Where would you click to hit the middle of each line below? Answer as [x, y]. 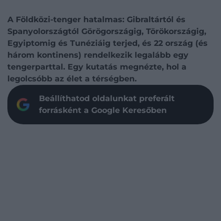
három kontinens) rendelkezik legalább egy [98, 55]
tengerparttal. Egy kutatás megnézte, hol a [97, 67]
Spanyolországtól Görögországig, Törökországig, [107, 31]
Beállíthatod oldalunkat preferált [107, 98]
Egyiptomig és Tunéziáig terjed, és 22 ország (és [108, 43]
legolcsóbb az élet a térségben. [72, 79]
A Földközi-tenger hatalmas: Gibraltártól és [96, 19]
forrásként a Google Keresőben [103, 110]
